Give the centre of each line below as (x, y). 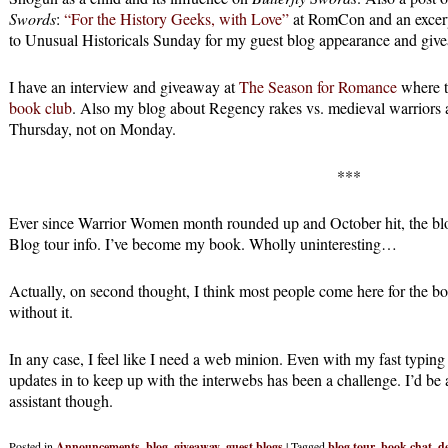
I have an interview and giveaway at (124, 86)
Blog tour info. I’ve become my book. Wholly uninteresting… (203, 243)
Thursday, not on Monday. (92, 128)
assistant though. (61, 400)
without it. (41, 311)
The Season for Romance (318, 86)
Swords (32, 18)
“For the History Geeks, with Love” (174, 18)
